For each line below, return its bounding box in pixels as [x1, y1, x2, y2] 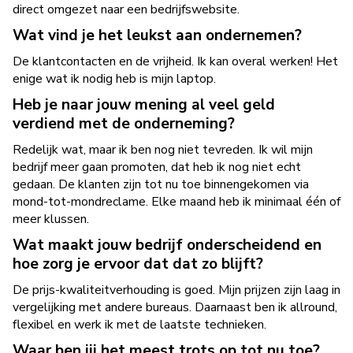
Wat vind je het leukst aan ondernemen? [13, 25, 302, 46]
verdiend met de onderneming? [13, 113, 235, 134]
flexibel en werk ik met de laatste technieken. [13, 316, 266, 333]
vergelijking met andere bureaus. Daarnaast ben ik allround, [13, 299, 337, 316]
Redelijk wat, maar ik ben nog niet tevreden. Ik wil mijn [13, 141, 313, 158]
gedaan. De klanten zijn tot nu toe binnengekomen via [13, 176, 309, 193]
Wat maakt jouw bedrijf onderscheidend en [13, 235, 321, 255]
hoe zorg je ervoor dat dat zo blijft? [13, 254, 263, 274]
